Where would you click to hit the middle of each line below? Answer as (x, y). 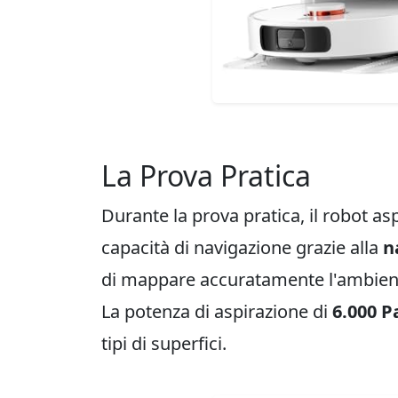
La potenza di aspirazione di (217, 311)
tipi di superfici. (164, 343)
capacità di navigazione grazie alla (242, 247)
